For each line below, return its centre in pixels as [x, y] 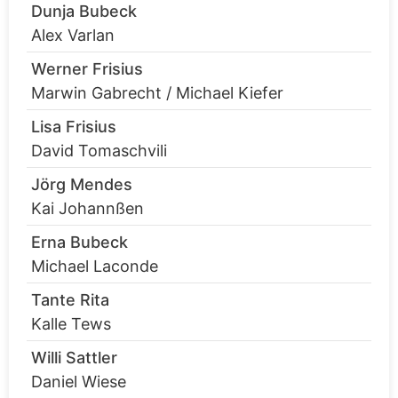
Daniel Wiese [79, 382]
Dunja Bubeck [84, 12]
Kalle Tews [71, 324]
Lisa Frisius [74, 127]
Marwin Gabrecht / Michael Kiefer [157, 93]
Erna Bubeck [80, 243]
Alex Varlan [73, 36]
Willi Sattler [74, 358]
